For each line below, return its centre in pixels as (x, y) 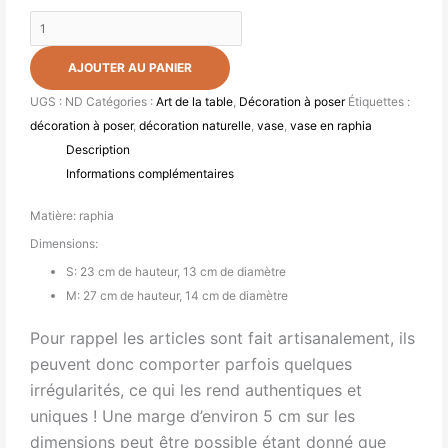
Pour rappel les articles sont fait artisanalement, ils (223, 337)
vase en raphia (331, 125)
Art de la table (195, 101)
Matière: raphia (72, 215)
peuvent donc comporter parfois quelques (191, 363)
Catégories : (121, 101)
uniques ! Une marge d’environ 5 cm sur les (193, 415)
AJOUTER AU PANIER (130, 67)
